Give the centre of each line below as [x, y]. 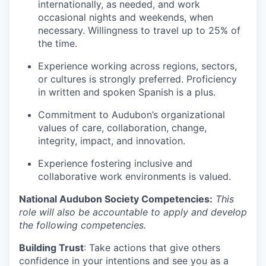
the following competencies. [83, 225]
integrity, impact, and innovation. [112, 141]
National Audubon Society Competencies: [116, 199]
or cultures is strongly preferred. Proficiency [137, 79]
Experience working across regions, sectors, [137, 66]
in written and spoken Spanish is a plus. [127, 92]
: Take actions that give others [152, 248]
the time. [58, 43]
